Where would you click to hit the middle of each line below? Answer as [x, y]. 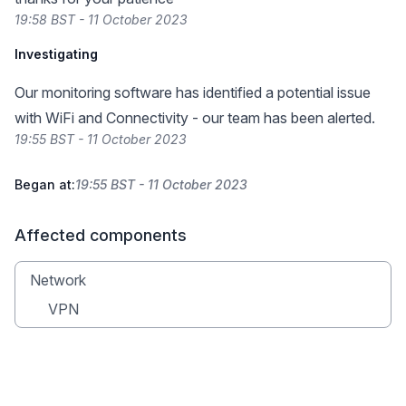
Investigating [56, 54]
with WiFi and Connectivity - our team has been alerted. [195, 118]
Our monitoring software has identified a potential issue [193, 92]
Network [58, 280]
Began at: [45, 184]
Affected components [101, 235]
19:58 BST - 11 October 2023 [101, 19]
